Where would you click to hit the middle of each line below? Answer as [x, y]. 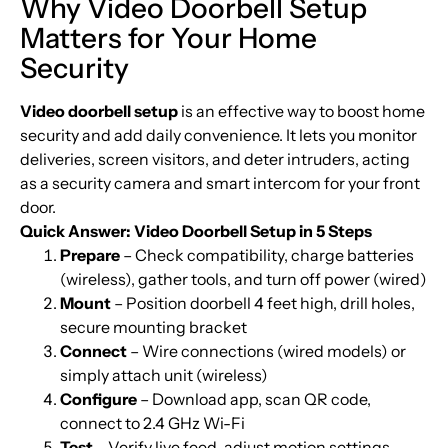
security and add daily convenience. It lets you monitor [218, 134]
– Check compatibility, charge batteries [267, 254]
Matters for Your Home [168, 37]
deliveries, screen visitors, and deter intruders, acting [215, 158]
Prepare [90, 254]
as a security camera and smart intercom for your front [220, 182]
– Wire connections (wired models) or [266, 350]
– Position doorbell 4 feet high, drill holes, [263, 302]
